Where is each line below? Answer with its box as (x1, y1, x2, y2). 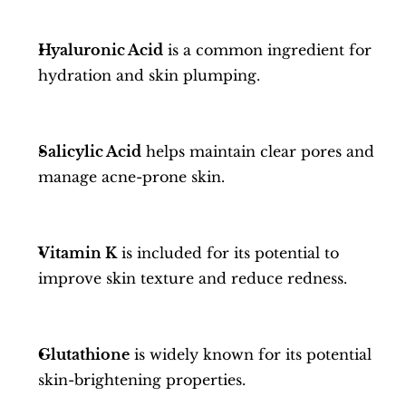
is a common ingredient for (163, 41, 372, 59)
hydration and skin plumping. (38, 66, 260, 84)
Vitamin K (38, 244, 117, 262)
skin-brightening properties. (38, 371, 246, 389)
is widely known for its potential (130, 345, 372, 363)
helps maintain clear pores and (141, 142, 374, 160)
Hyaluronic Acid (38, 41, 163, 59)
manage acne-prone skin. (38, 168, 225, 186)
